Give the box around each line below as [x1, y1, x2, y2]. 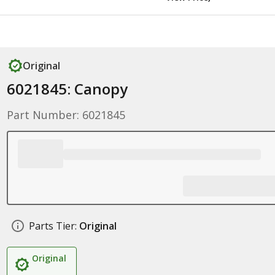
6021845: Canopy [6, 79, 128, 99]
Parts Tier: [28, 219, 77, 233]
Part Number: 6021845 [6, 107, 125, 122]
